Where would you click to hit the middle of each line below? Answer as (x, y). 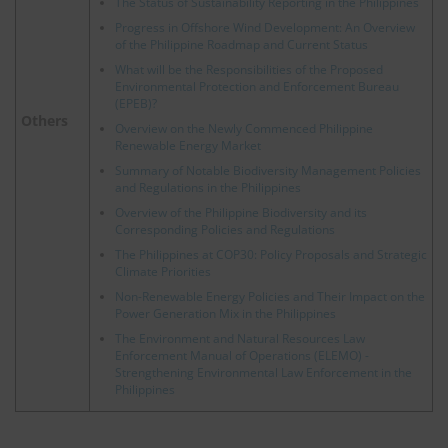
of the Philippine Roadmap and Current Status (241, 45)
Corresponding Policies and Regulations (225, 230)
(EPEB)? (136, 104)
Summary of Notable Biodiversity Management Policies (268, 171)
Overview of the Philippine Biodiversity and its (241, 213)
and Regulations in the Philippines (208, 188)
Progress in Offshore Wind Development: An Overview (265, 28)
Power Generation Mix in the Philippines (225, 314)
